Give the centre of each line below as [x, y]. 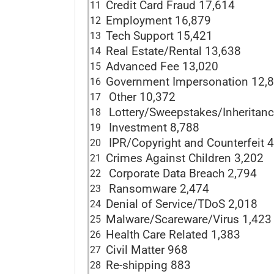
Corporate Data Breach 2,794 [181, 173]
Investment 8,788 [153, 128]
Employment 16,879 [158, 20]
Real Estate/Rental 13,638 [173, 51]
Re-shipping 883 [148, 265]
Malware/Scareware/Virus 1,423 [189, 219]
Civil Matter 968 [147, 250]
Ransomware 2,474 [157, 189]
